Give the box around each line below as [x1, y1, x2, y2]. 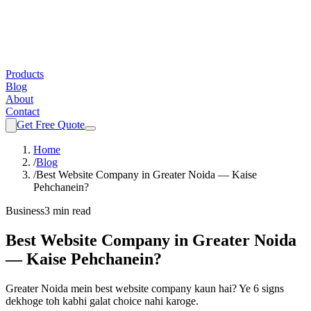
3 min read [44, 205, 91, 217]
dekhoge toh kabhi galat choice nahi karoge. [6, 294, 199, 307]
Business [6, 205, 44, 217]
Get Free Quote [17, 119, 85, 131]
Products [6, 68, 44, 80]
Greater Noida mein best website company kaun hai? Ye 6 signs [6, 282, 284, 294]
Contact [6, 106, 40, 117]
